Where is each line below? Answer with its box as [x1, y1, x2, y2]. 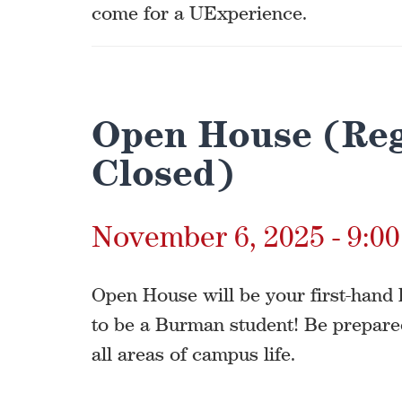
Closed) [92, 151, 234, 195]
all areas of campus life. [92, 343, 307, 365]
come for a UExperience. [92, 2, 308, 24]
